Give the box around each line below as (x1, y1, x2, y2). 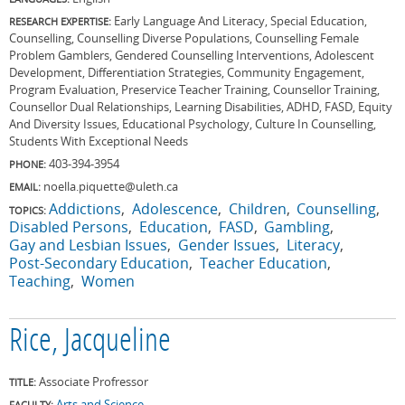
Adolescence (131, 198, 218, 219)
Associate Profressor (39, 372, 148, 390)
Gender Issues (177, 234, 276, 255)
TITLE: (9, 374, 39, 389)
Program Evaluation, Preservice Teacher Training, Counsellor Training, (9, 80, 380, 98)
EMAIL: (9, 179, 41, 193)
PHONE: (9, 156, 46, 171)
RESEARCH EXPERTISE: (9, 14, 114, 28)
